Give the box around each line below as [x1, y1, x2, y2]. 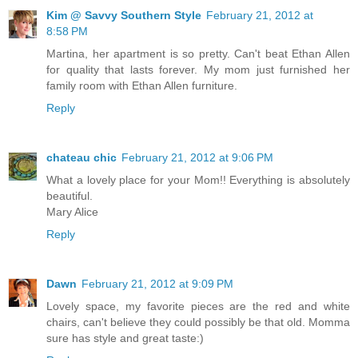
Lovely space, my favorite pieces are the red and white [46, 300, 350, 313]
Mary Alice [46, 205, 98, 219]
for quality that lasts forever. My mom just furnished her [46, 63, 350, 77]
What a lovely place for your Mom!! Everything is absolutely [46, 173, 350, 187]
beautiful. [46, 189, 93, 203]
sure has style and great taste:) [46, 332, 204, 345]
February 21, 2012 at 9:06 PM [121, 151, 273, 165]
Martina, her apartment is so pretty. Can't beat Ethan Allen [46, 47, 350, 61]
